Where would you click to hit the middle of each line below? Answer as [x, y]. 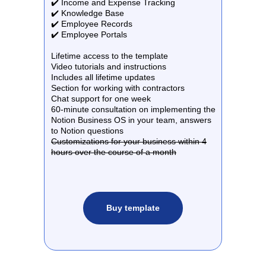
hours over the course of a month [114, 152]
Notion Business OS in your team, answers [131, 120]
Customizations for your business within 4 [129, 141]
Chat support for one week [101, 99]
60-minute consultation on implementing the [133, 109]
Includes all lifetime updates [103, 77]
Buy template [133, 208]
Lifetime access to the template [110, 56]
